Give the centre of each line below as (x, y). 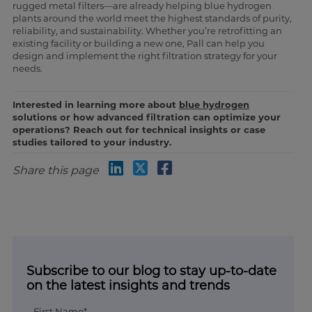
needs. (27, 69)
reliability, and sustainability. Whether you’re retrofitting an (147, 31)
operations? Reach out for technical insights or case (139, 130)
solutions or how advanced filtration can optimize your (146, 117)
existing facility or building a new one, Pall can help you (138, 44)
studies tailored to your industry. (92, 142)
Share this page (55, 171)
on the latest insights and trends (128, 286)
